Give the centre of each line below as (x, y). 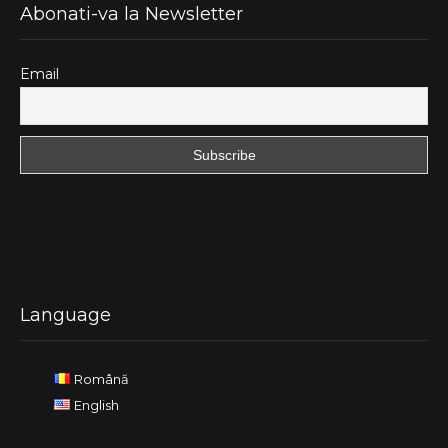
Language (65, 315)
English (96, 405)
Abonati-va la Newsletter (131, 14)
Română (101, 379)
